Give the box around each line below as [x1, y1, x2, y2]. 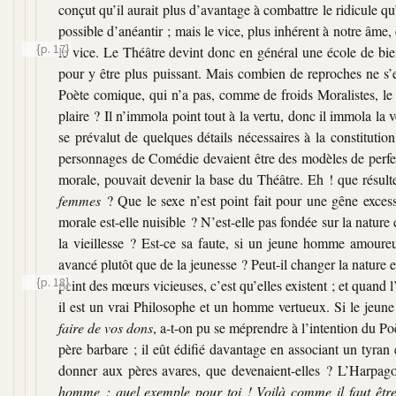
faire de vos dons [58, 317, 153, 337]
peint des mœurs [58, 275, 154, 294]
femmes [58, 190, 101, 209]
